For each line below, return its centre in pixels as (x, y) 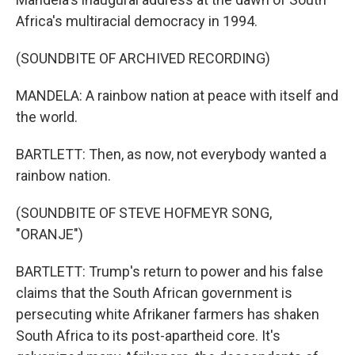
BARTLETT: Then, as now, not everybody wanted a (171, 154)
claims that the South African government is (154, 293)
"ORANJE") (50, 234)
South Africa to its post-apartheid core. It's (148, 336)
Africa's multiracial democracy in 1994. (137, 21)
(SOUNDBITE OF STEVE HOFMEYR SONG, (144, 213)
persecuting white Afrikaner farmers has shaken (168, 314)
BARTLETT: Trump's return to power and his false (170, 271)
